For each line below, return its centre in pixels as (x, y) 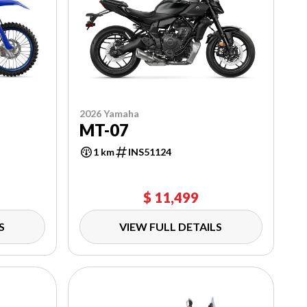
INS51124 (149, 151)
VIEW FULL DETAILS (171, 226)
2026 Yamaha (109, 113)
